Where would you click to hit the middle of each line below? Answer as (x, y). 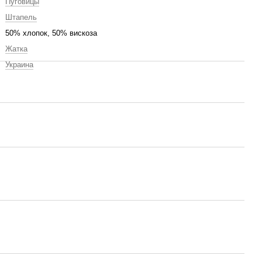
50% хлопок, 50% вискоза (51, 33)
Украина (19, 65)
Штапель (21, 17)
